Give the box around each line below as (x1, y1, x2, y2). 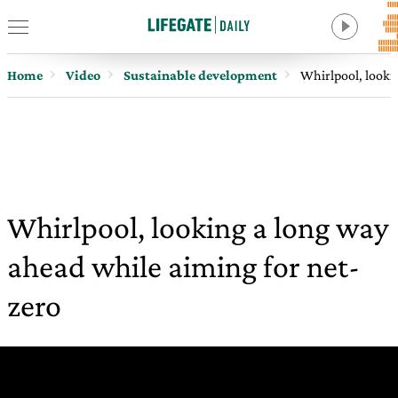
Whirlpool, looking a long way (7, 210, 389, 245)
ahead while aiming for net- (7, 249, 360, 284)
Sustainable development (123, 68, 277, 83)
